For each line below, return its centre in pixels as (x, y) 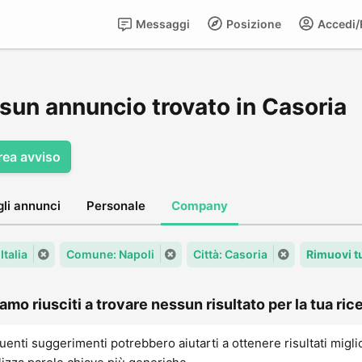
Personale (116, 206)
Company (200, 206)
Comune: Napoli (110, 254)
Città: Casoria (230, 254)
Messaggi (162, 24)
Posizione (253, 24)
